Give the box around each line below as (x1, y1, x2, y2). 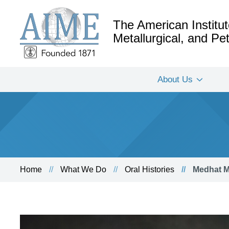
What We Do (60, 165, 106, 174)
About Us (157, 75, 193, 84)
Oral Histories (125, 165, 174, 174)
